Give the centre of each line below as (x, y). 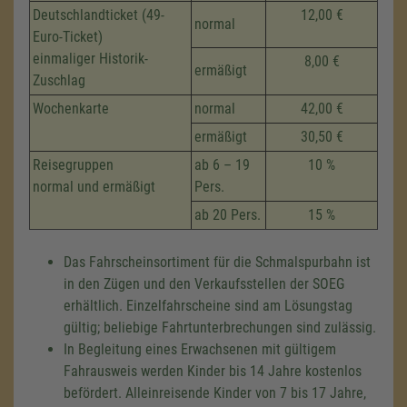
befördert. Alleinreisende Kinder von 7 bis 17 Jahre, (215, 393)
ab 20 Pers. (228, 215)
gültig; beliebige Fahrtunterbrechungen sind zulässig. (220, 328)
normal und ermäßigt (94, 187)
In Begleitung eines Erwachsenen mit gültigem (200, 349)
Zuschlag (59, 80)
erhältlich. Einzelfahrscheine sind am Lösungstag (208, 306)
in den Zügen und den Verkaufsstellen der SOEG (204, 284)
